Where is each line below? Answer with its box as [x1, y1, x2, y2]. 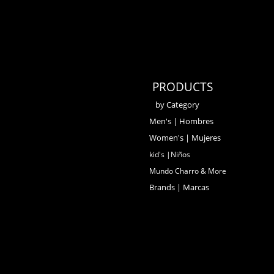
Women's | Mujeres [149, 132, 221, 143]
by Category [155, 99, 199, 110]
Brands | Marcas [149, 182, 209, 193]
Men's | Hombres [149, 116, 213, 127]
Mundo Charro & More [149, 166, 226, 176]
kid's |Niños [149, 149, 190, 160]
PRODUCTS [152, 79, 213, 95]
